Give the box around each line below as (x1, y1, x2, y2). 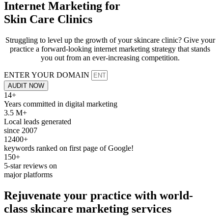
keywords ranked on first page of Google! (4, 143, 134, 152)
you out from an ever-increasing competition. (40, 53, 180, 62)
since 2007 (4, 126, 37, 135)
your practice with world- (61, 189, 193, 202)
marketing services (76, 202, 171, 215)
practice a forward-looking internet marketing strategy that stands (10, 44, 210, 53)
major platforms (4, 170, 53, 179)
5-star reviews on (4, 161, 57, 170)
